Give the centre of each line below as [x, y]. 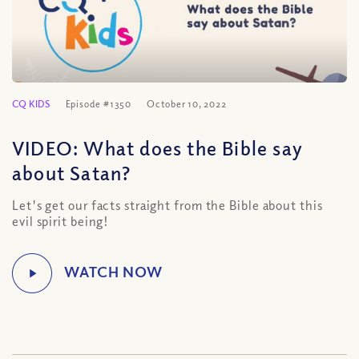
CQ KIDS [31, 103]
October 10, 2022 [187, 103]
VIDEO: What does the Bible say [158, 147]
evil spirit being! [61, 221]
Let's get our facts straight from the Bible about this [167, 205]
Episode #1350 [99, 103]
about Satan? [72, 172]
